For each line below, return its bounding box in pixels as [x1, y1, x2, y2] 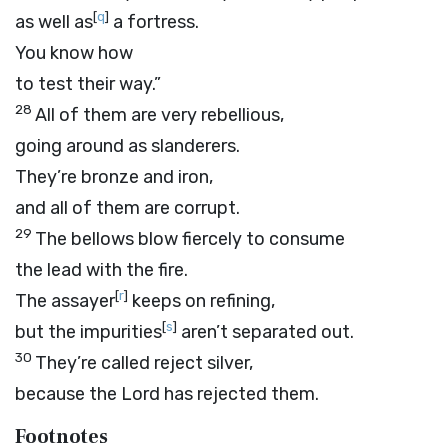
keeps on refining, [128, 290, 275, 312]
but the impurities [15, 321, 162, 343]
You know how [15, 42, 133, 64]
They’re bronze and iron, [15, 166, 213, 188]
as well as [15, 11, 93, 33]
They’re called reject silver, [35, 352, 253, 374]
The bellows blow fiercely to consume [35, 228, 345, 250]
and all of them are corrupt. [15, 197, 240, 219]
